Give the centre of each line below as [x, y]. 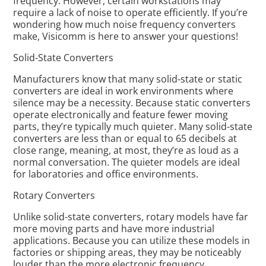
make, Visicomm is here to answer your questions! [126, 36]
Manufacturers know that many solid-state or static [128, 79]
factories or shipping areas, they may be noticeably [127, 252]
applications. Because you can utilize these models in [132, 240]
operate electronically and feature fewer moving [121, 115]
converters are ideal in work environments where [123, 91]
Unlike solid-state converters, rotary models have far [131, 217]
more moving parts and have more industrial [114, 229]
